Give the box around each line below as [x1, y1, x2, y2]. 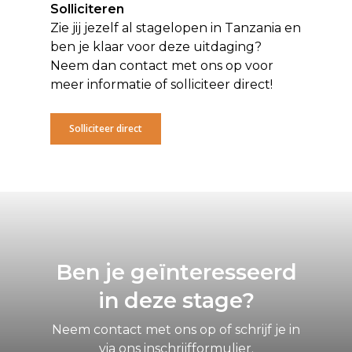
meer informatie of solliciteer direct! [50, 76, 273, 92]
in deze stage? [97, 287, 255, 313]
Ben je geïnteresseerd [55, 258, 297, 285]
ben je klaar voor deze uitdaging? [50, 38, 262, 54]
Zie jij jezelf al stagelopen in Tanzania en [50, 20, 302, 35]
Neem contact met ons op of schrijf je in [52, 321, 300, 337]
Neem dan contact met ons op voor [50, 57, 274, 73]
